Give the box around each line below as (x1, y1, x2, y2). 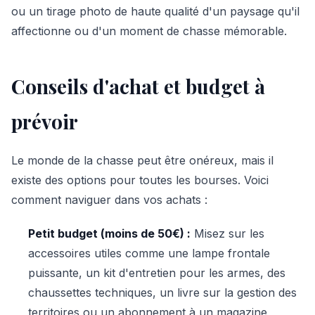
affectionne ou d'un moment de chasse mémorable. (11, 23, 287, 38)
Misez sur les (191, 226, 264, 240)
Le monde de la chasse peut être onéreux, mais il (11, 153, 274, 167)
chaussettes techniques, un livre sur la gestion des (28, 285, 297, 300)
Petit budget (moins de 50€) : (28, 226, 191, 240)
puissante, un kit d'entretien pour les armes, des (28, 265, 285, 280)
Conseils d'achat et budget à (11, 72, 265, 99)
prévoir (11, 108, 78, 134)
